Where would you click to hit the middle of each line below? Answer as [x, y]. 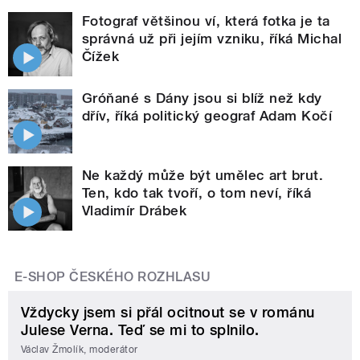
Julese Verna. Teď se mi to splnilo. [140, 330]
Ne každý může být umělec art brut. [203, 176]
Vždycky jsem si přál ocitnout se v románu [168, 313]
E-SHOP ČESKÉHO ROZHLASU [113, 277]
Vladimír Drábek [135, 211]
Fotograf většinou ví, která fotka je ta [206, 21]
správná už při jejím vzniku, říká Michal [212, 39]
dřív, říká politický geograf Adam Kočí [207, 116]
